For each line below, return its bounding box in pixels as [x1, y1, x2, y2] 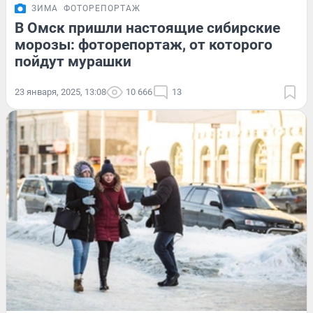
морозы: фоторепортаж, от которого [15, 36, 272, 54]
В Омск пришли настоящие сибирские [15, 20, 280, 37]
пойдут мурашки [15, 53, 131, 71]
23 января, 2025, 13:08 [15, 87, 106, 98]
